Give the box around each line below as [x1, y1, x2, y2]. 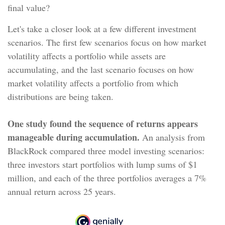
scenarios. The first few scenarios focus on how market [8, 36, 206, 48]
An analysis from [140, 131, 205, 143]
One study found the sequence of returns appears [8, 117, 198, 130]
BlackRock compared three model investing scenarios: [8, 145, 204, 157]
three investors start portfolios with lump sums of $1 [8, 158, 197, 170]
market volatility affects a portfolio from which [8, 77, 178, 89]
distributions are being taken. [8, 90, 114, 102]
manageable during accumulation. [8, 131, 140, 144]
